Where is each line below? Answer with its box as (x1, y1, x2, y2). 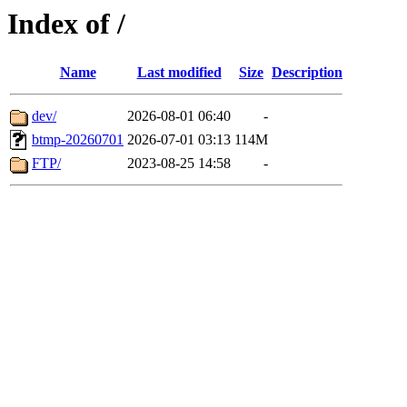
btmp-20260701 (32, 132, 124, 148)
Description (272, 65, 342, 81)
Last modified (136, 65, 222, 81)
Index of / (7, 7, 125, 40)
